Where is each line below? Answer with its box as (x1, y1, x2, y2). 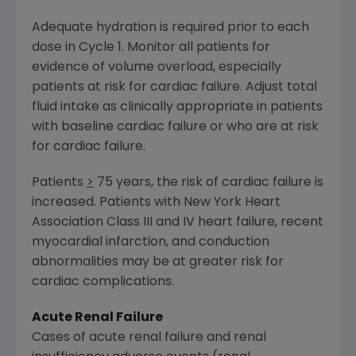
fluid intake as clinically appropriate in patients (32, 101, 323, 114)
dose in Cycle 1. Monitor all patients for (32, 41, 270, 55)
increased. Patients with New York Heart (32, 196, 281, 210)
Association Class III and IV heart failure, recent (32, 216, 323, 230)
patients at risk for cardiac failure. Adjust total (32, 81, 317, 95)
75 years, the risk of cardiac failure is (94, 176, 323, 190)
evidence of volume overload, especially (32, 61, 281, 75)
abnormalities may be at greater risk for (32, 256, 284, 269)
